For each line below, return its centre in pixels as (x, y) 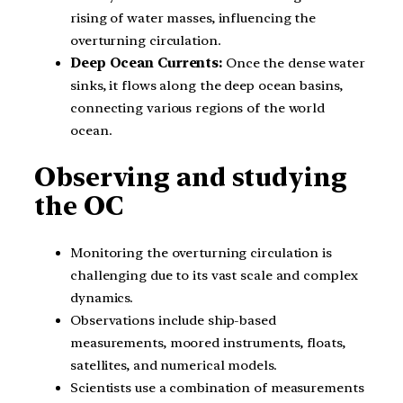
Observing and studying (191, 178)
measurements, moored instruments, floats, (208, 343)
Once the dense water (294, 63)
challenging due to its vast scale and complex (214, 275)
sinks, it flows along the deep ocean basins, (206, 85)
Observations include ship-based (173, 320)
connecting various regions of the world (198, 107)
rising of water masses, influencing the (193, 18)
